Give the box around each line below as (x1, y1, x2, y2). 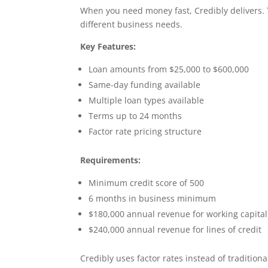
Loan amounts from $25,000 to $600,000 (89, 63, 249, 75)
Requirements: (80, 154, 141, 166)
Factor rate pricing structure (89, 125, 202, 137)
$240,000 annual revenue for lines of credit (89, 223, 262, 235)
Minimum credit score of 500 (89, 176, 205, 188)
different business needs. (80, 18, 183, 30)
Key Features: (80, 40, 136, 52)
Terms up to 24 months (89, 109, 182, 121)
